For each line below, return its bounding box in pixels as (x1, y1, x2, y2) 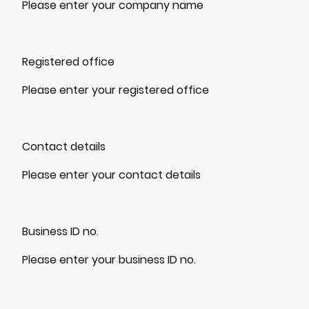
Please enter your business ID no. (22, 251, 196, 268)
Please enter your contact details (22, 166, 201, 183)
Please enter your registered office (22, 81, 209, 98)
